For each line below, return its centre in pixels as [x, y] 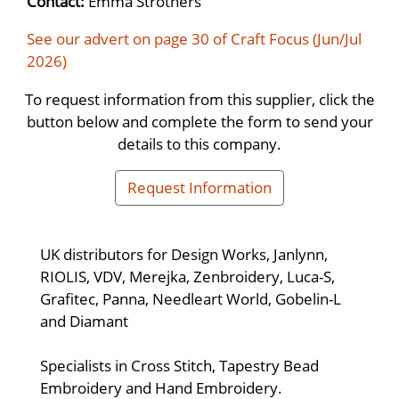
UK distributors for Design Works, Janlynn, [184, 254]
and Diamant [84, 321]
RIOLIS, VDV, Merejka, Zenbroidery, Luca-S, [187, 277]
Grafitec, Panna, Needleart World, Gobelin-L [191, 299]
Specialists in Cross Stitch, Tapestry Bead [179, 366]
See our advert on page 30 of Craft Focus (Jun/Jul [194, 39]
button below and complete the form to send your [199, 121]
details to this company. [199, 143]
